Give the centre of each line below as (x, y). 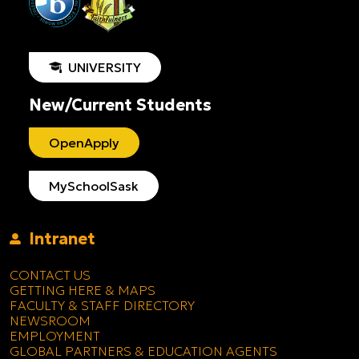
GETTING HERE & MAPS (83, 290)
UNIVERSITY (101, 67)
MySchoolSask (94, 186)
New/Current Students (120, 105)
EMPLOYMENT (55, 335)
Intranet (58, 238)
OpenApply (84, 142)
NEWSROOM (50, 320)
